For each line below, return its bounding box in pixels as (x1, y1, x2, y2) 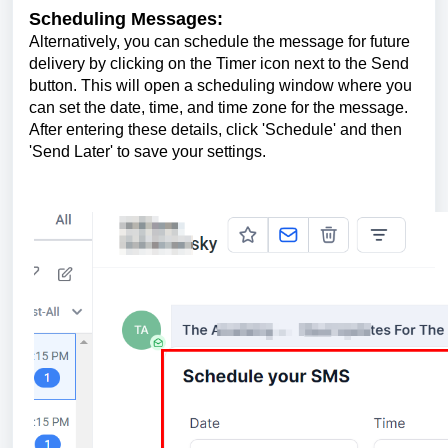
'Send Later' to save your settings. (29, 143, 266, 161)
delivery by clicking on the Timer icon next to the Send (29, 55, 409, 73)
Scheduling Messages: (29, 9, 223, 30)
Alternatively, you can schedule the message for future (29, 33, 410, 51)
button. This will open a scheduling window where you (29, 77, 412, 95)
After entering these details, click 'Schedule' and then (29, 121, 402, 139)
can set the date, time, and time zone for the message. (29, 99, 408, 117)
